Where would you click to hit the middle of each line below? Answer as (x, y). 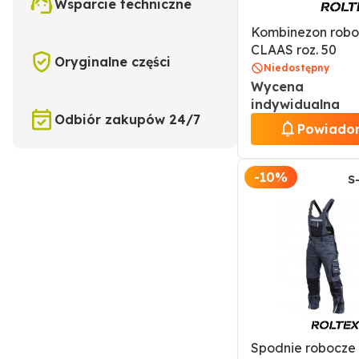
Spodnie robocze (303, 348)
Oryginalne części (113, 62)
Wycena (277, 87)
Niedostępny (296, 68)
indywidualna (295, 104)
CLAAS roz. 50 (294, 50)
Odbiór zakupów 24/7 (127, 119)
